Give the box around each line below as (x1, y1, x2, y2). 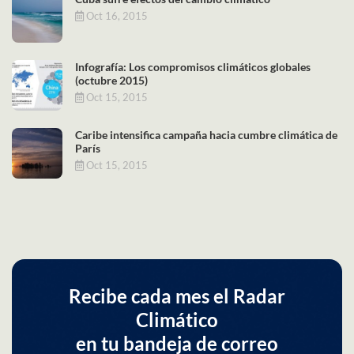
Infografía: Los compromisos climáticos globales (75, 59, 311, 73)
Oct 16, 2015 (84, 9, 148, 22)
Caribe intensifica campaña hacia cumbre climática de (75, 127, 337, 141)
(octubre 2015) (75, 73, 148, 87)
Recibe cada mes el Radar (69, 284, 285, 307)
